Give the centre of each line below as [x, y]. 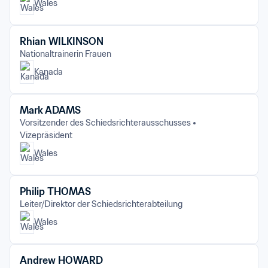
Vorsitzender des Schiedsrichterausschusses [105, 123]
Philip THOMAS [55, 191]
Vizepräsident [46, 135]
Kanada [48, 72]
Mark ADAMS [50, 110]
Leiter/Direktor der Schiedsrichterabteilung [101, 204]
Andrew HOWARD [61, 260]
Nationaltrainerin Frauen [66, 54]
